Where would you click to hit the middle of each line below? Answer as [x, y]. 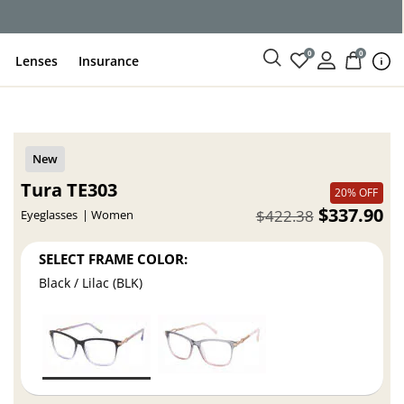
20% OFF [357, 193]
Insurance [109, 60]
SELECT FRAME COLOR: [114, 258]
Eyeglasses [50, 215]
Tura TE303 [69, 190]
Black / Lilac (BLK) [91, 283]
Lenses [37, 60]
